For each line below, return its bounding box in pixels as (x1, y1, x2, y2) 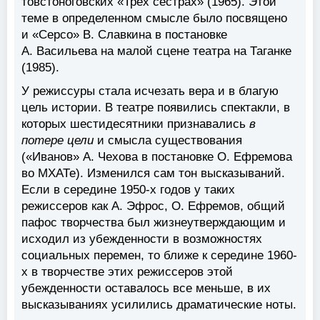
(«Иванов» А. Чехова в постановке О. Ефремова (21, 149, 292, 164)
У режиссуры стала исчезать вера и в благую (21, 84, 279, 98)
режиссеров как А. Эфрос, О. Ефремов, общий (21, 199, 285, 213)
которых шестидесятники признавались (21, 116, 249, 131)
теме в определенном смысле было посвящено (21, 11, 287, 25)
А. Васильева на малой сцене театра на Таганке (21, 44, 291, 58)
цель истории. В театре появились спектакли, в (21, 100, 290, 114)
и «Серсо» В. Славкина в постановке (21, 27, 227, 41)
